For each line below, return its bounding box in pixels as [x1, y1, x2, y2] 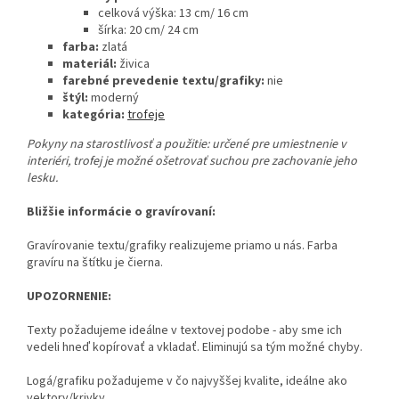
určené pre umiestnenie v [212, 134, 346, 153]
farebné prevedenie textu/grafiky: [62, 71, 265, 90]
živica [117, 54, 150, 73]
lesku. [27, 168, 61, 187]
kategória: [62, 105, 127, 124]
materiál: [62, 54, 117, 73]
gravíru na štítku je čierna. [27, 253, 163, 272]
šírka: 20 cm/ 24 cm [98, 20, 199, 39]
